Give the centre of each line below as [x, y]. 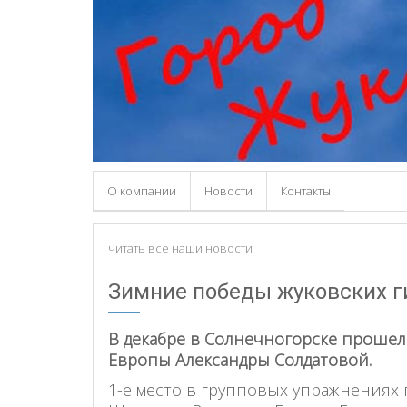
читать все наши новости [180, 248]
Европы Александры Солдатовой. [239, 360]
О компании [142, 190]
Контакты [306, 190]
